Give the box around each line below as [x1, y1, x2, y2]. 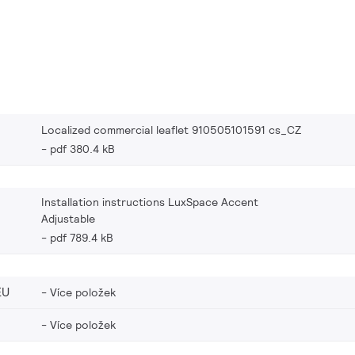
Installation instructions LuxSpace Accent [41, 194, 258, 209]
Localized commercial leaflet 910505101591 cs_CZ [41, 122, 301, 137]
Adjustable [41, 211, 95, 226]
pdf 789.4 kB [50, 230, 113, 245]
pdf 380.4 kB [50, 141, 115, 156]
